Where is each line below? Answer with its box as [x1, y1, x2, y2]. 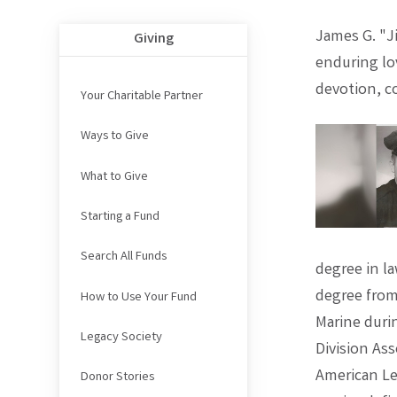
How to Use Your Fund [80, 287, 197, 307]
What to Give [80, 167, 148, 187]
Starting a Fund [80, 207, 160, 228]
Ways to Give [80, 127, 149, 147]
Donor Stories [80, 368, 154, 388]
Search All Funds [80, 247, 167, 268]
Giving [133, 29, 174, 51]
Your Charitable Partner [80, 87, 203, 107]
